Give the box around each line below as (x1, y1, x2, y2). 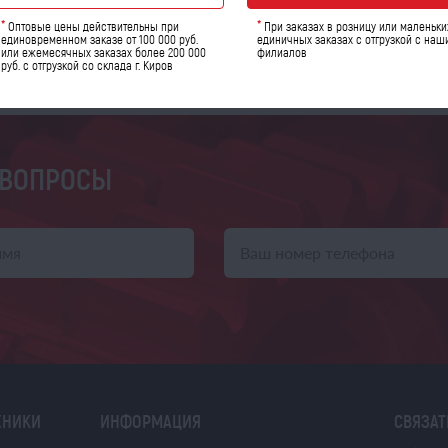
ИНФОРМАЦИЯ (99, 410, 201, 432)
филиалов (257, 43, 307, 60)
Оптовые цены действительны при (5, 17, 179, 34)
